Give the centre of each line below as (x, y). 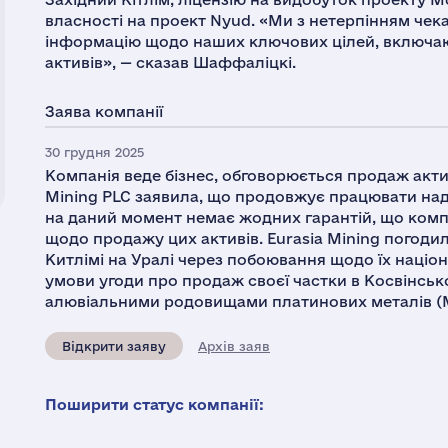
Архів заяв (234, 346)
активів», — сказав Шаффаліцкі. (170, 62)
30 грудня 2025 (94, 152)
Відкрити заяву (114, 346)
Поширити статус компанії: (154, 404)
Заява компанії (104, 111)
